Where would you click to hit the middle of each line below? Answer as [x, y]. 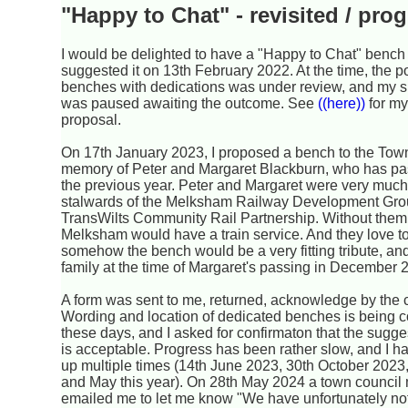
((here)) [342, 104]
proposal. [92, 120]
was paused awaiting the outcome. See [190, 104]
